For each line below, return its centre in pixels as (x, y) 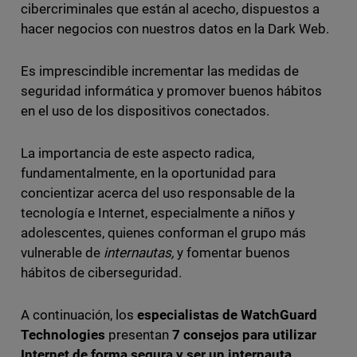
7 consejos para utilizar (244, 335)
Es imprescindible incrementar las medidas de (160, 71)
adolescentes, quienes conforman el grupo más (163, 233)
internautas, (138, 253)
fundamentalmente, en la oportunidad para (148, 173)
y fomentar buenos (232, 253)
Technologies (63, 335)
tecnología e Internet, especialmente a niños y (158, 213)
